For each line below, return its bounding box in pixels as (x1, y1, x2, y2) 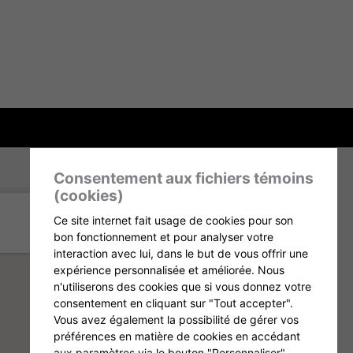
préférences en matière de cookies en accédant (54, 329, 300, 343)
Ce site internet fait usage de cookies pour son (54, 214, 293, 227)
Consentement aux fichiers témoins (54, 169, 314, 188)
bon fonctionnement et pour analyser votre (54, 230, 273, 243)
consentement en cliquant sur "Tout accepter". (54, 296, 293, 310)
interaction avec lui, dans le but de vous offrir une (54, 247, 308, 260)
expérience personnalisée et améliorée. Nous (54, 263, 284, 277)
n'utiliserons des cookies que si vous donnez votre (54, 280, 311, 293)
